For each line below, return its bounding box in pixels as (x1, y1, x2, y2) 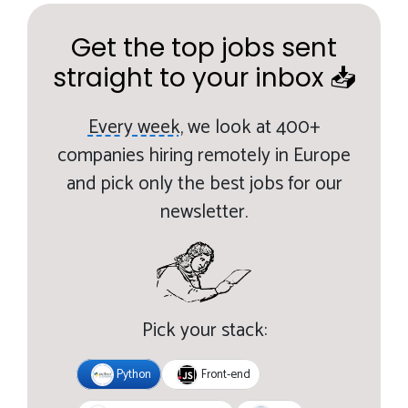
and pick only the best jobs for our (66, 168, 342, 200)
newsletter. (160, 196, 248, 229)
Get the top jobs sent (71, 29, 337, 66)
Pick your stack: (141, 315, 267, 348)
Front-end (198, 363, 250, 384)
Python (113, 363, 151, 384)
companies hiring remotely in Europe (57, 139, 351, 172)
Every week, (87, 111, 183, 144)
